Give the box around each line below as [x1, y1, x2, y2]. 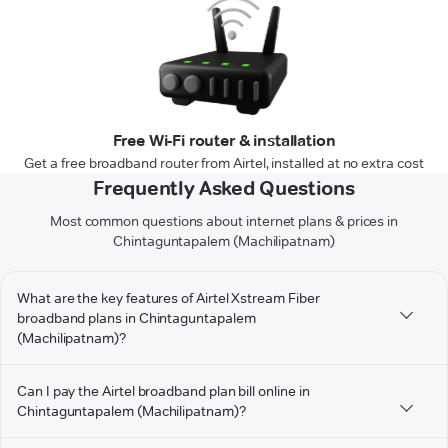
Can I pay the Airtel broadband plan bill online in [17, 382, 310, 401]
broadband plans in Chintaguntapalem [17, 309, 256, 328]
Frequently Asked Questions [93, 176, 355, 201]
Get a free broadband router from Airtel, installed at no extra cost [24, 154, 424, 173]
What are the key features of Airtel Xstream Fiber [17, 289, 320, 308]
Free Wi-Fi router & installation [112, 131, 336, 151]
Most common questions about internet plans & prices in [49, 212, 399, 231]
